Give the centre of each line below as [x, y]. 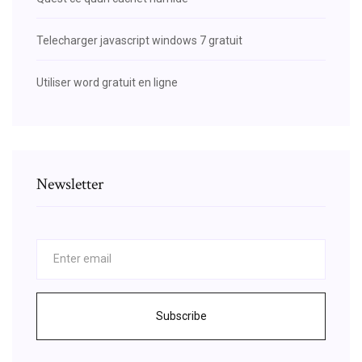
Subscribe [181, 316]
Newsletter [70, 184]
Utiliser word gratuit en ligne [107, 82]
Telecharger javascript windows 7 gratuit [139, 40]
